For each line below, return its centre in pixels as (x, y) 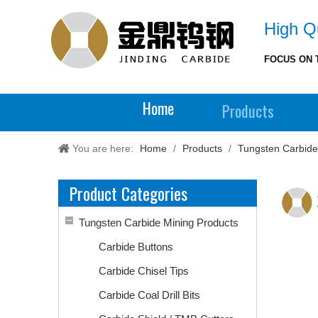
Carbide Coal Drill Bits (149, 295)
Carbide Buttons (136, 247)
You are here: (103, 148)
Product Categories (128, 193)
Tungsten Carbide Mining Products (159, 223)
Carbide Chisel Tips (144, 271)
